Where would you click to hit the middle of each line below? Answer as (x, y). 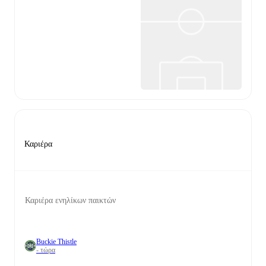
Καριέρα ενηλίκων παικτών (70, 200)
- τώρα (46, 250)
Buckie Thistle (56, 242)
